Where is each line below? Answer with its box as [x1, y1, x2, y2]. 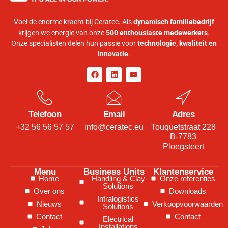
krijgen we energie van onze [18, 28, 106, 37]
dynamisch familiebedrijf [133, 18, 214, 26]
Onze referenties [159, 174, 215, 183]
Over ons [33, 186, 65, 195]
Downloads [168, 186, 206, 195]
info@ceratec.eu [84, 122, 144, 131]
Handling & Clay [91, 174, 145, 183]
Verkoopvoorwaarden [152, 199, 223, 208]
